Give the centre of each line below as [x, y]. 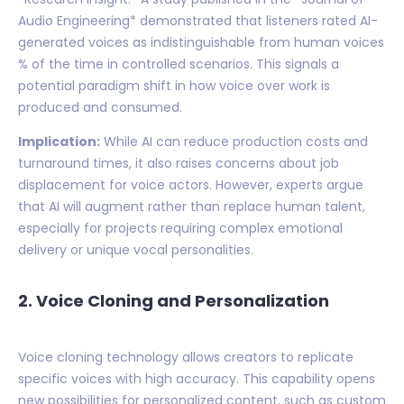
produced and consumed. [100, 107]
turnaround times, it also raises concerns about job [179, 163]
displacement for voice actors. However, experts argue [191, 184]
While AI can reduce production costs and [234, 141]
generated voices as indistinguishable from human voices [201, 42]
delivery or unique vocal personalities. [136, 249]
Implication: [59, 141]
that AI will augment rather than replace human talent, [192, 206]
